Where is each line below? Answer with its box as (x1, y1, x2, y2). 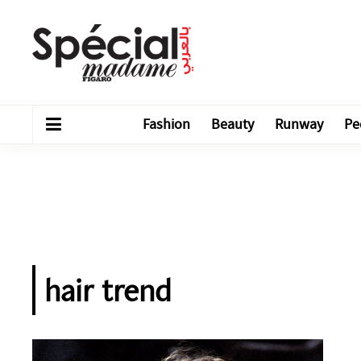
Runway (275, 115, 323, 134)
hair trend (44, 269, 172, 311)
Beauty (211, 115, 254, 134)
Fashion (143, 115, 190, 134)
